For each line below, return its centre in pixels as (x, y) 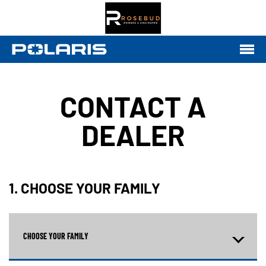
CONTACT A (133, 106)
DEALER (133, 135)
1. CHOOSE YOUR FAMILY (85, 188)
